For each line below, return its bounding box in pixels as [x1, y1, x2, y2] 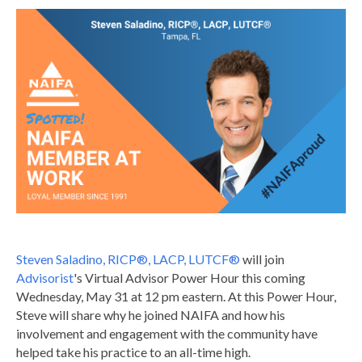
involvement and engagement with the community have [16, 325, 318, 341]
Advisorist [16, 269, 74, 285]
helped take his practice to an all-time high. [16, 343, 250, 360]
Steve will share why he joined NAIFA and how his [16, 306, 285, 322]
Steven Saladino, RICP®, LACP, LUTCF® [16, 250, 240, 267]
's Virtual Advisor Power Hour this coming [74, 269, 305, 285]
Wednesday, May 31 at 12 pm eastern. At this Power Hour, [16, 288, 336, 304]
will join [240, 250, 284, 267]
